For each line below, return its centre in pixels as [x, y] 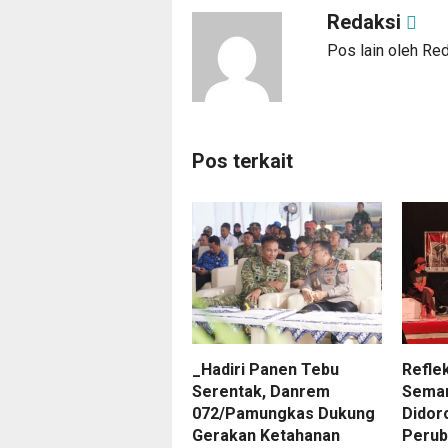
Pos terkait [242, 160]
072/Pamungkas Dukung [283, 413]
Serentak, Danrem [261, 391]
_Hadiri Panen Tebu [265, 369]
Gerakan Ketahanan [266, 435]
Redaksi [366, 21]
